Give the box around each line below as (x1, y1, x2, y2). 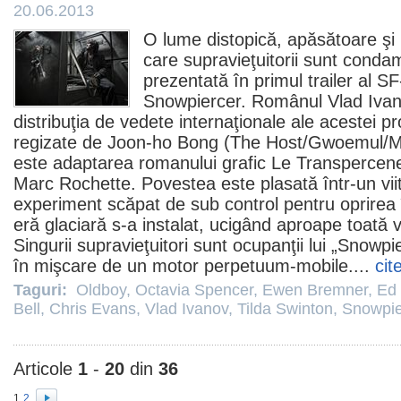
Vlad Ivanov (145, 300, 228, 318)
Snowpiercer (143, 91, 241, 111)
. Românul (241, 91, 328, 111)
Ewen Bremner (262, 281, 368, 299)
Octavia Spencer (135, 281, 253, 299)
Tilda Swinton (237, 300, 333, 318)
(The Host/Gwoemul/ (218, 132, 388, 152)
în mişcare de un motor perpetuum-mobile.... (13, 256, 375, 276)
